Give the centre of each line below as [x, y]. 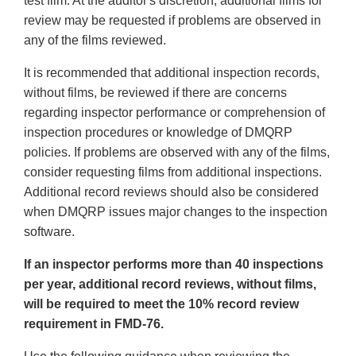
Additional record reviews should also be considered [171, 192]
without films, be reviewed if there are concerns [155, 93]
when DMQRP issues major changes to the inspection [176, 212]
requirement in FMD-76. [94, 324]
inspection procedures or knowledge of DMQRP [158, 133]
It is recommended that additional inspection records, [172, 73]
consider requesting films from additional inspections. [173, 172]
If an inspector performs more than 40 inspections [174, 265]
